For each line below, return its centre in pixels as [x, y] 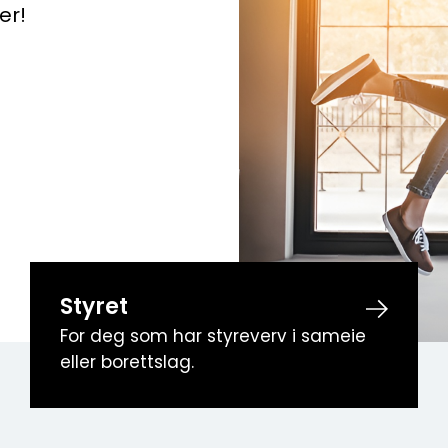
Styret [94, 308]
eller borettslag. [127, 363]
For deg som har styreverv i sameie [213, 337]
